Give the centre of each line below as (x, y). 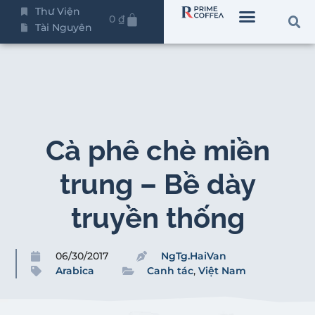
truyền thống (157, 217)
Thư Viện (58, 11)
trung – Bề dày (157, 184)
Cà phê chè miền (157, 150)
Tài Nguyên (64, 27)
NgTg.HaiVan (194, 256)
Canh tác (171, 270)
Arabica (75, 270)
